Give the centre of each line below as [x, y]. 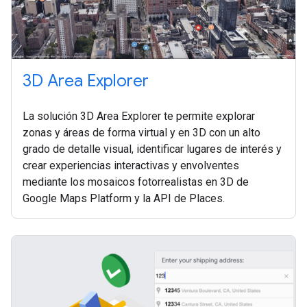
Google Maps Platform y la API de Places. [124, 199]
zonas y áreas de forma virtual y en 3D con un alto [142, 133]
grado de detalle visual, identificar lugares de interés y [152, 149]
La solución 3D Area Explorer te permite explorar [139, 116]
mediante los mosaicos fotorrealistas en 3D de [136, 182]
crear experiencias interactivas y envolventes [131, 166]
